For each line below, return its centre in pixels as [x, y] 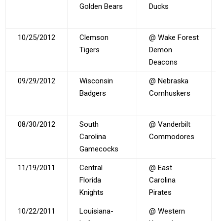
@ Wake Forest [174, 37]
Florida [91, 180]
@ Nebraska [169, 81]
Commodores [172, 136]
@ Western [167, 211]
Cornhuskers [170, 93]
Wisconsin [96, 81]
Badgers [93, 93]
